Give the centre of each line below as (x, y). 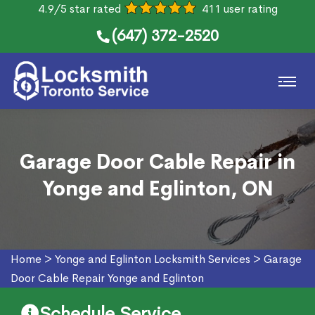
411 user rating (239, 9)
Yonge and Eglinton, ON (157, 189)
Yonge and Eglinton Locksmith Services (153, 259)
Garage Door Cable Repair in (157, 162)
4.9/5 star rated (79, 9)
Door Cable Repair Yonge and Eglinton (107, 278)
